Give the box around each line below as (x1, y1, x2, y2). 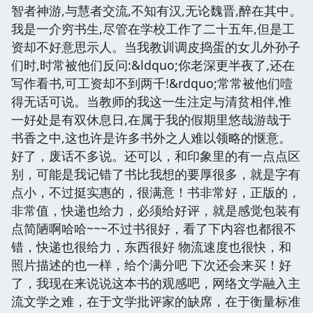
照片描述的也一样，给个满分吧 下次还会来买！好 (11, 256, 291, 273)
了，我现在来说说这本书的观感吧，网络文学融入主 (11, 274, 300, 291)
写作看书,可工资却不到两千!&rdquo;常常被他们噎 (11, 74, 293, 92)
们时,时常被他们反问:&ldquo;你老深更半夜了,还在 (11, 56, 295, 73)
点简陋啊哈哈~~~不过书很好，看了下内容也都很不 (11, 219, 296, 237)
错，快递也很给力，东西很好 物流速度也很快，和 (11, 238, 291, 255)
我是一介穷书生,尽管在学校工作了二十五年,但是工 (11, 20, 295, 37)
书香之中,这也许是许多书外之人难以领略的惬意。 (11, 129, 291, 146)
